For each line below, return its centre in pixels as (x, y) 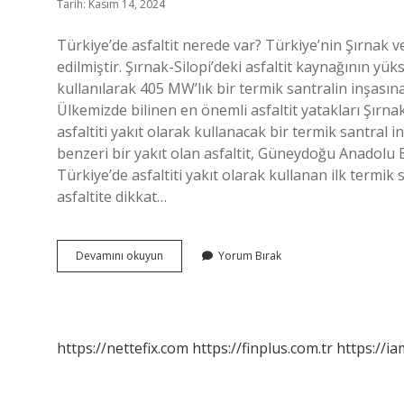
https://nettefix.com (123, 348)
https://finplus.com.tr (262, 348)
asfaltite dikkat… (112, 197)
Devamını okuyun (119, 256)
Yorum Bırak (250, 256)
